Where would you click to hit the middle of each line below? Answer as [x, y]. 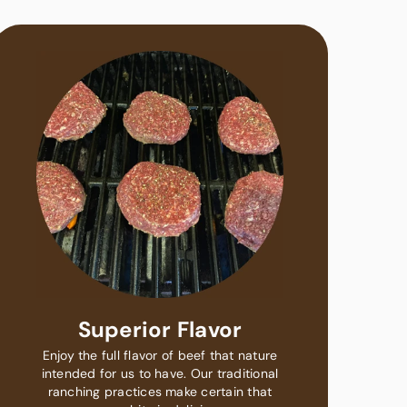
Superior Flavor [160, 329]
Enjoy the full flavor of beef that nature [160, 355]
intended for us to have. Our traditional [160, 373]
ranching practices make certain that [160, 391]
